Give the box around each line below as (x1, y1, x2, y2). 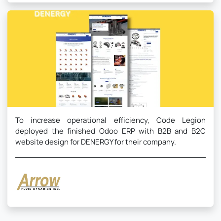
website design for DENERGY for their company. (15, 137, 176, 147)
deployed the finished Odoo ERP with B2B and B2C (15, 126, 206, 137)
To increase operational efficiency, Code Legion (15, 115, 206, 126)
